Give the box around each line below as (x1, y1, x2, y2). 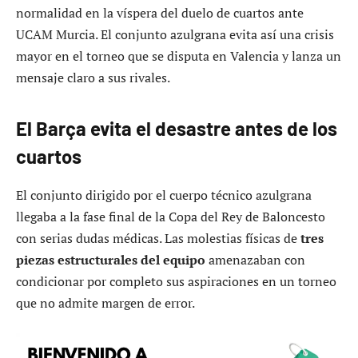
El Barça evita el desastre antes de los (16, 116, 337, 140)
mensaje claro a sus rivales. (16, 68, 170, 86)
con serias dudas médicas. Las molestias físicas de (16, 229, 300, 247)
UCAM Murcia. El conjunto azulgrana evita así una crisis (16, 25, 334, 43)
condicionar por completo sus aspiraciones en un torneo (16, 272, 336, 290)
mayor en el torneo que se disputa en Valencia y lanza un (16, 46, 341, 65)
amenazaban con (205, 250, 305, 268)
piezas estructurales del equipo (16, 250, 205, 268)
